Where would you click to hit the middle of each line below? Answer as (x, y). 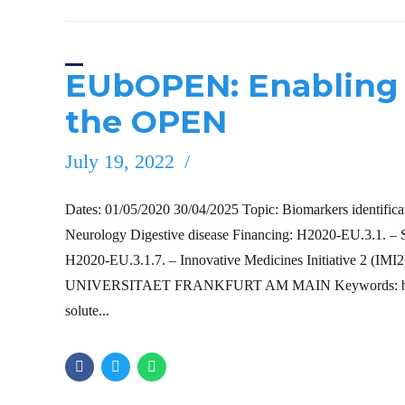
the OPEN (146, 121)
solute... (87, 310)
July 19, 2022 (120, 161)
